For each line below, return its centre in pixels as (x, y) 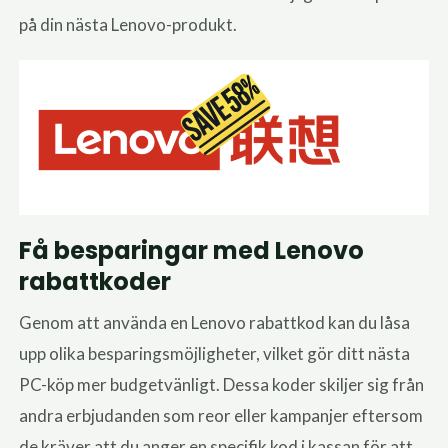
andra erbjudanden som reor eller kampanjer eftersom (221, 416)
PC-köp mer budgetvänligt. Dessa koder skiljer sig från (222, 385)
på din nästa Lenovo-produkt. (128, 24)
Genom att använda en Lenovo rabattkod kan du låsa (215, 323)
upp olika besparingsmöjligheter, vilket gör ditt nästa (215, 354)
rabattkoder (95, 282)
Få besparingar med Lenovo (192, 251)
